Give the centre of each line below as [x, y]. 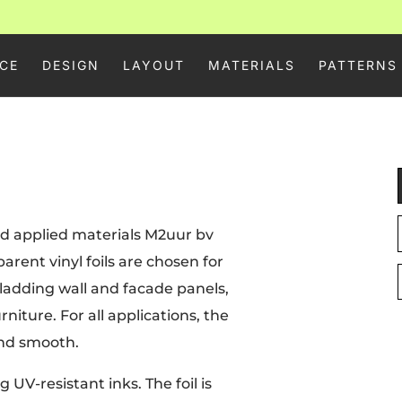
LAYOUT [153, 65]
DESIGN [70, 65]
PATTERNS [358, 65]
